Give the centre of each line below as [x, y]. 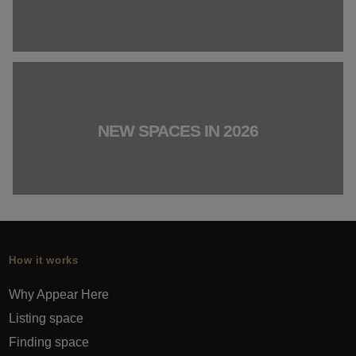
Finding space [49, 342]
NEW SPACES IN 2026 [178, 131]
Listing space [46, 318]
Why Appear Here [59, 294]
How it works [44, 260]
